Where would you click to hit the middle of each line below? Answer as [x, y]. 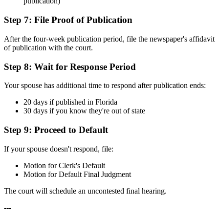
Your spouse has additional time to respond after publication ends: [105, 86]
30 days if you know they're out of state [84, 111]
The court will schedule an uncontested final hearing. [85, 191]
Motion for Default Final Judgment [77, 174]
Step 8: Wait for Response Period [70, 66]
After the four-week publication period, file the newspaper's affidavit [109, 39]
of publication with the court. [48, 47]
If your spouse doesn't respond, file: [59, 149]
